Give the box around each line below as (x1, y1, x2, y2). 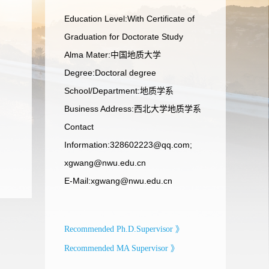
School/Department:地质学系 (64, 86, 174, 95)
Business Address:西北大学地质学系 (64, 104, 201, 113)
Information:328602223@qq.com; (64, 140, 192, 150)
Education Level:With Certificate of (64, 14, 195, 23)
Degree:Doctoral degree (64, 68, 156, 77)
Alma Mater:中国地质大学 (64, 50, 161, 59)
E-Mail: (64, 176, 91, 186)
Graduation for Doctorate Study (64, 32, 183, 41)
